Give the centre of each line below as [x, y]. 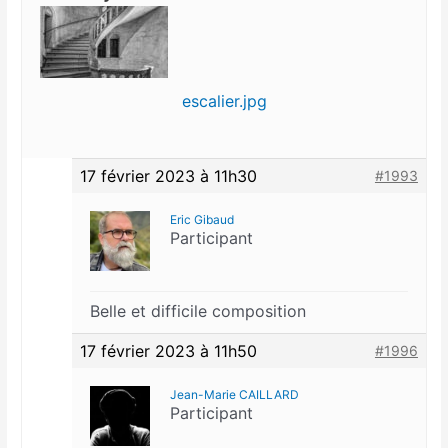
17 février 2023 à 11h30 [169, 176]
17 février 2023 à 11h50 [169, 351]
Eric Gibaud [202, 220]
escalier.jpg [224, 101]
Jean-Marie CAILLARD [235, 395]
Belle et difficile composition [198, 311]
